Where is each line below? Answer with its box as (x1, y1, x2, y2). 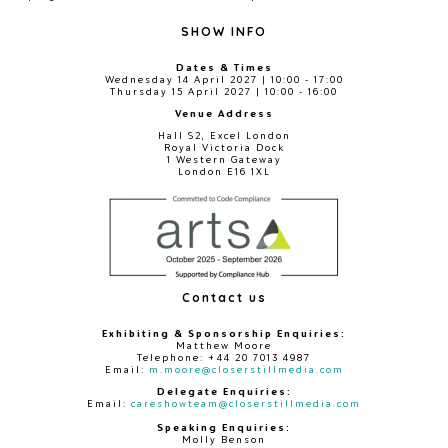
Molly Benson (182, 433, 266, 446)
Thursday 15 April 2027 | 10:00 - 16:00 (110, 85, 338, 98)
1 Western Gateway (166, 153, 282, 166)
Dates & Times (175, 61, 273, 74)
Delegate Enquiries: (156, 385, 292, 398)
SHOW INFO (181, 24, 267, 40)
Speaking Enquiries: (157, 421, 291, 434)
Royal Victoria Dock (163, 141, 285, 154)
